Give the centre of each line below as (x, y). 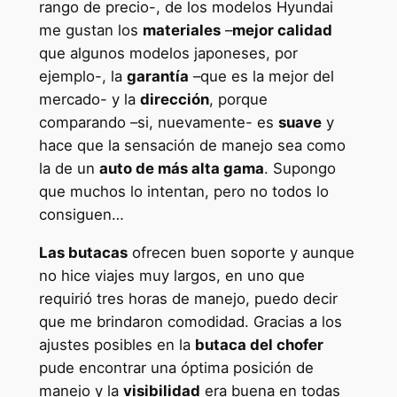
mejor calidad (282, 30)
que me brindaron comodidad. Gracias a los (190, 321)
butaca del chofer (259, 344)
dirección (174, 99)
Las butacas (83, 252)
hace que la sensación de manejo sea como (192, 145)
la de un (69, 168)
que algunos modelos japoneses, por (168, 53)
